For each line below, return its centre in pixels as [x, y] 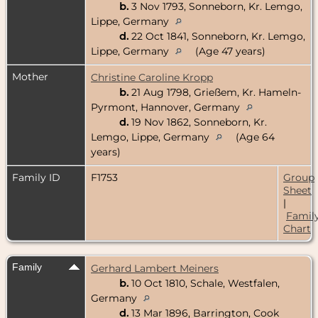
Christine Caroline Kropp [152, 77]
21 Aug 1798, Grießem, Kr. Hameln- [215, 92]
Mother [30, 76]
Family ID [36, 177]
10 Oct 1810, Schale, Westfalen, [204, 283]
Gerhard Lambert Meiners [155, 268]
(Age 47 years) [229, 51]
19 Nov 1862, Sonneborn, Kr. [198, 122]
